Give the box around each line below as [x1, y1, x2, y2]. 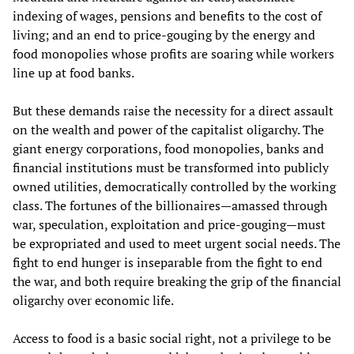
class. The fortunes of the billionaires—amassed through [13, 197, 327, 215]
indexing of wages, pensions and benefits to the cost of [13, 7, 322, 25]
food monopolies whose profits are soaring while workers [13, 45, 334, 63]
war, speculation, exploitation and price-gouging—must [13, 216, 326, 234]
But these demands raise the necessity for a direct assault [13, 102, 333, 120]
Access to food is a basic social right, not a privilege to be [13, 330, 331, 348]
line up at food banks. [13, 64, 134, 82]
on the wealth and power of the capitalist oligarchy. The [13, 121, 324, 139]
